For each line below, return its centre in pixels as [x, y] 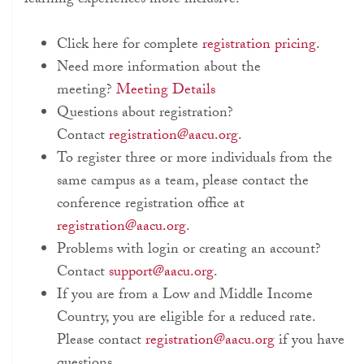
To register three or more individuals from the [195, 160]
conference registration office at [151, 206]
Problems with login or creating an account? [189, 251]
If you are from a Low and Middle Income [185, 297]
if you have [310, 342]
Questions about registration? [145, 115]
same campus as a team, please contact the [183, 183]
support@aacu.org [161, 274]
